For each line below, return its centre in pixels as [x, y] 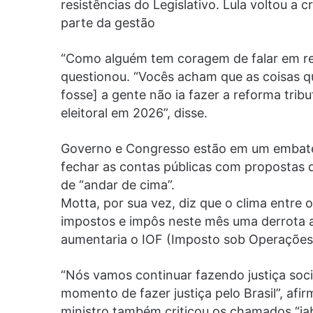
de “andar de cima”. [118, 184]
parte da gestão [108, 22]
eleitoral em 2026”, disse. [134, 112]
